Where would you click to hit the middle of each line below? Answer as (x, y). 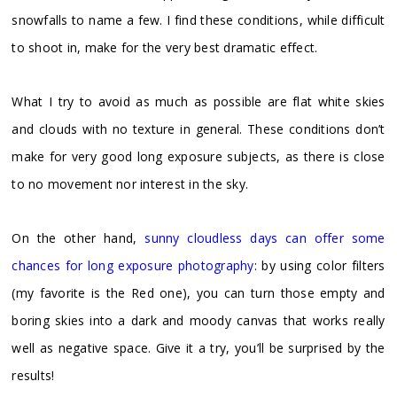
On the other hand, (78, 238)
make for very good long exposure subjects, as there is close (198, 157)
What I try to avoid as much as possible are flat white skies (198, 102)
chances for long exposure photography (133, 266)
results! (33, 376)
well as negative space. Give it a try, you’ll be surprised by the (198, 348)
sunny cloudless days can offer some (265, 238)
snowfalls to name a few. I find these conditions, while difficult (198, 20)
